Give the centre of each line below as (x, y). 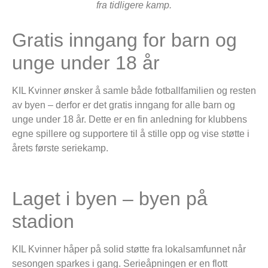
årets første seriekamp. (60, 148)
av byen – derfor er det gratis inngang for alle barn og (124, 105)
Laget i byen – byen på (110, 199)
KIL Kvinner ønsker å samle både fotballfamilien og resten (134, 91)
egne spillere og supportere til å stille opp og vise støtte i (131, 134)
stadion (43, 222)
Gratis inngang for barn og (124, 40)
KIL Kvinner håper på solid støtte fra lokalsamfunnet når (129, 249)
